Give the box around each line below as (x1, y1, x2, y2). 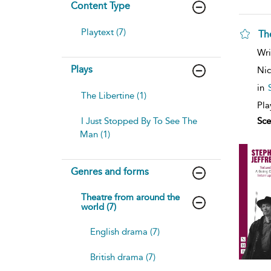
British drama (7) (90, 251, 155, 263)
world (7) (81, 201, 116, 212)
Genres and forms (71, 165, 149, 177)
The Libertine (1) (81, 90, 146, 101)
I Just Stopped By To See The (81, 115, 197, 126)
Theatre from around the (81, 191, 180, 203)
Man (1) (80, 128, 110, 140)
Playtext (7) (81, 26, 126, 38)
